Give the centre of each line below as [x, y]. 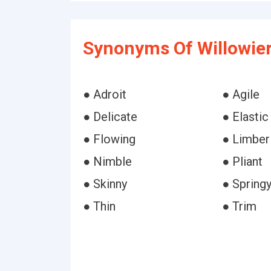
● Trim [239, 206]
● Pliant [242, 162]
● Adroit [105, 94]
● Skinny [105, 184]
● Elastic [245, 117]
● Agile [240, 94]
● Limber [246, 139]
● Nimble [107, 162]
